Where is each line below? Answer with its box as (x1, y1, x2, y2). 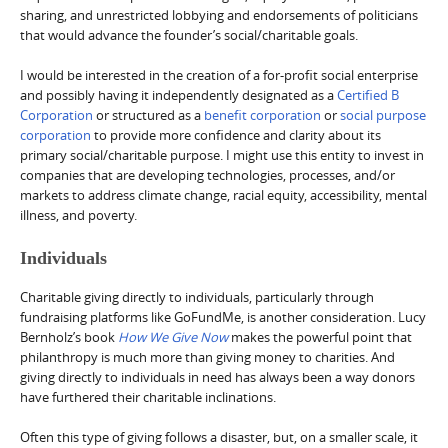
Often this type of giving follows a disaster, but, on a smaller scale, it (20, 427, 418, 446)
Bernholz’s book (20, 327, 118, 346)
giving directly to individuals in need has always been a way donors (20, 367, 415, 386)
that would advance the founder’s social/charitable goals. (20, 25, 358, 44)
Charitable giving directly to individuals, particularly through (20, 287, 374, 306)
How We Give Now (118, 327, 228, 346)
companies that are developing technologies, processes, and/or (20, 165, 395, 184)
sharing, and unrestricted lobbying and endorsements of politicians (20, 5, 418, 24)
